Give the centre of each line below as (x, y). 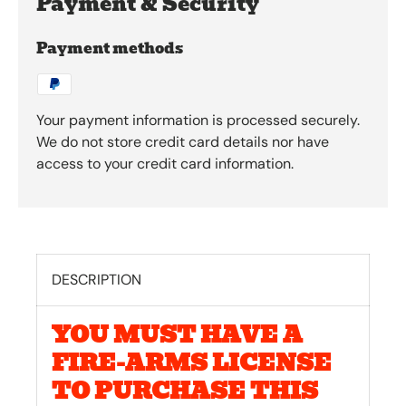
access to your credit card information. (165, 164)
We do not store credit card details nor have (183, 142)
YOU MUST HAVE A (177, 334)
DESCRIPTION (97, 279)
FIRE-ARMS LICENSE (192, 362)
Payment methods (110, 49)
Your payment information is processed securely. (198, 121)
